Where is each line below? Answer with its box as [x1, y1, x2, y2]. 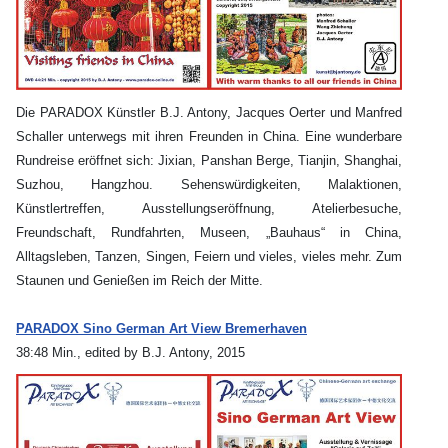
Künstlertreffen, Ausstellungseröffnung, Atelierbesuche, [16, 201, 402, 217]
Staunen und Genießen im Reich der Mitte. [16, 273, 263, 289]
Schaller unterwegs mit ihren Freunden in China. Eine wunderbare [16, 129, 402, 145]
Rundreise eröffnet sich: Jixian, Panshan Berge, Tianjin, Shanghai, [16, 153, 402, 169]
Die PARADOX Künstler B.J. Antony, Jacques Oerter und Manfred [16, 105, 402, 121]
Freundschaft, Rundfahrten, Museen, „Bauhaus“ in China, [16, 225, 402, 241]
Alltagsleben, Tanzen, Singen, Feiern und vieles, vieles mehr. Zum [16, 249, 402, 265]
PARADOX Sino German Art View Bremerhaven [16, 321, 307, 337]
